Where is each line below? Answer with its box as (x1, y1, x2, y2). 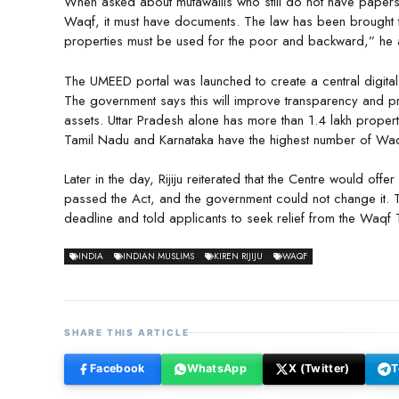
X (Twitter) (289, 362, 350, 376)
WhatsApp (186, 362, 247, 376)
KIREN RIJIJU (214, 248, 263, 263)
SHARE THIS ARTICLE (64, 326, 190, 338)
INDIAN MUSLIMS (123, 248, 194, 263)
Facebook (90, 362, 145, 376)
